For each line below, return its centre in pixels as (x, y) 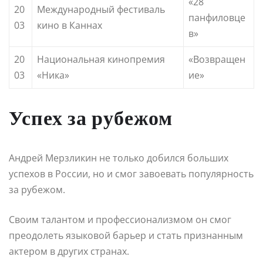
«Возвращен (217, 59)
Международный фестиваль (101, 9)
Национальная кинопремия (101, 59)
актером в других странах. (69, 251)
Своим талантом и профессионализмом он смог (120, 219)
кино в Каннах (70, 25)
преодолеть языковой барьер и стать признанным (126, 235)
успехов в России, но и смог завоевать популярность (131, 173)
